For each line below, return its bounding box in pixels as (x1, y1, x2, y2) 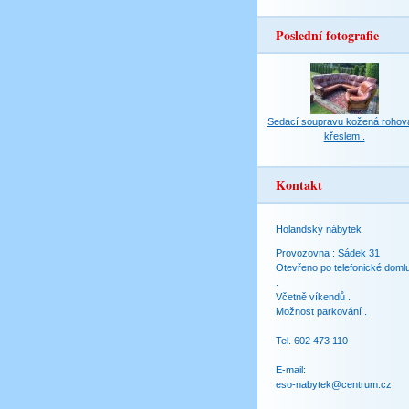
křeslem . (323, 130, 365, 142)
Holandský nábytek (276, 223, 362, 235)
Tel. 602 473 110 (276, 334, 348, 346)
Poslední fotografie (276, 25, 379, 45)
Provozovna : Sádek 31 (276, 246, 380, 258)
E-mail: (276, 363, 306, 375)
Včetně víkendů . (276, 290, 351, 302)
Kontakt (276, 174, 322, 194)
